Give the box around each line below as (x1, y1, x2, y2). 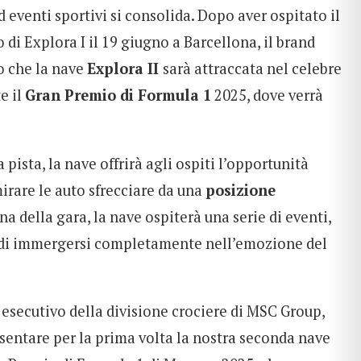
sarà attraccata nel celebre (163, 59, 342, 79)
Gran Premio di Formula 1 (25, 85, 211, 106)
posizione (205, 180, 276, 200)
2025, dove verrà (211, 85, 323, 106)
